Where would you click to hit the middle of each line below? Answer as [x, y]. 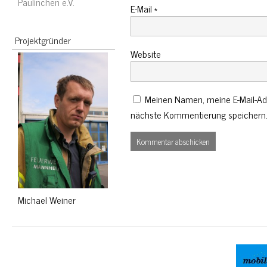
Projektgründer [43, 40]
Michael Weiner [47, 200]
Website [145, 53]
